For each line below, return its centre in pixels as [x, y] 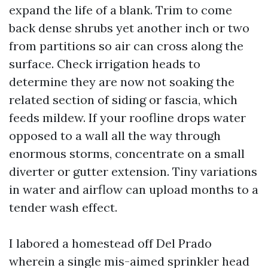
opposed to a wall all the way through [115, 135]
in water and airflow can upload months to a [134, 189]
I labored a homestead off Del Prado [110, 243]
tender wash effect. [63, 207]
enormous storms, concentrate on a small [127, 153]
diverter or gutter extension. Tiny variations [133, 171]
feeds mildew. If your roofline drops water [127, 118]
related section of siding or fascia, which [123, 100]
